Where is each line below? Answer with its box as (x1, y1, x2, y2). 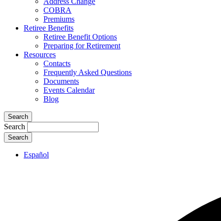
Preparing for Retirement (43, 41, 120, 50)
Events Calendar (43, 86, 95, 95)
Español (24, 150, 49, 159)
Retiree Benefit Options (43, 33, 117, 41)
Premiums (43, 15, 74, 24)
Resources (24, 50, 56, 59)
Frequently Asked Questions (43, 68, 132, 77)
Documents (43, 77, 79, 86)
